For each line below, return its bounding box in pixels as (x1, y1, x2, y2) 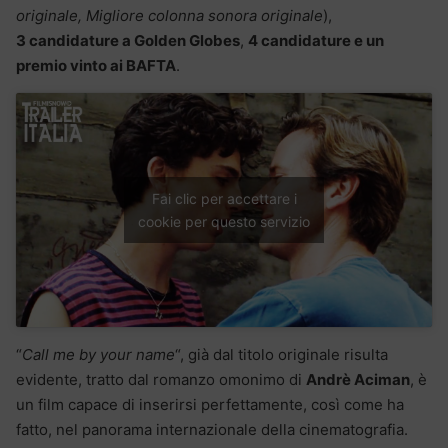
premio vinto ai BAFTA (16, 56, 176, 76)
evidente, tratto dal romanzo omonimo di (16, 370, 306, 390)
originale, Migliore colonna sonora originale (16, 6, 323, 26)
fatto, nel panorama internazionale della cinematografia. (16, 420, 408, 440)
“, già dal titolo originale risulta (175, 345, 388, 365)
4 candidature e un (248, 31, 384, 51)
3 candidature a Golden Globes (16, 31, 240, 51)
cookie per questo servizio (138, 213, 310, 231)
